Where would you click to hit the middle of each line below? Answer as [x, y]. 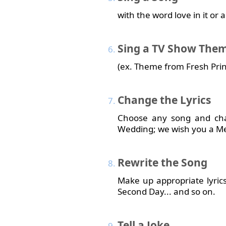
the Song [183, 162]
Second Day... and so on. [166, 191]
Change [137, 100]
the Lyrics [184, 100]
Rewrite [138, 162]
